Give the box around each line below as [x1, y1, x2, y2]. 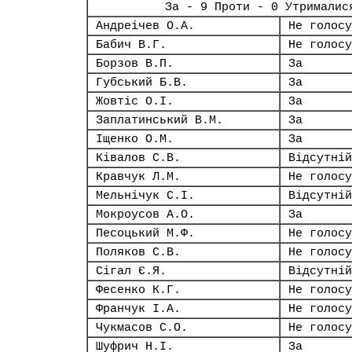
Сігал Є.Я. [96, 265, 167, 277]
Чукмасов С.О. [96, 321, 188, 334]
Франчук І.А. [96, 302, 181, 315]
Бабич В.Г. [96, 38, 167, 51]
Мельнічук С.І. [96, 189, 195, 202]
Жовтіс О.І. [96, 95, 174, 108]
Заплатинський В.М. [96, 114, 223, 126]
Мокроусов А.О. [96, 208, 195, 221]
